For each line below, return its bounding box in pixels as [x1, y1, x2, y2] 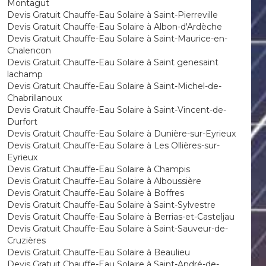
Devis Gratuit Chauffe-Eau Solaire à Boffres [7, 188, 184, 198]
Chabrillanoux [7, 93, 62, 103]
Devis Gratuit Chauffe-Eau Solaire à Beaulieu [7, 247, 190, 258]
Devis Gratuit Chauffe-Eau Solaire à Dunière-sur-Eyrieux [7, 128, 236, 139]
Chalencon [7, 45, 51, 56]
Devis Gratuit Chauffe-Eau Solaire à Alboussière [7, 176, 201, 186]
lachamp [7, 69, 43, 80]
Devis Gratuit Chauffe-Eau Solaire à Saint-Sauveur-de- [7, 223, 228, 234]
